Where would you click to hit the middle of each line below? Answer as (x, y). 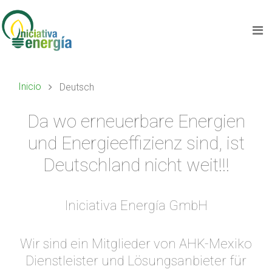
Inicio (30, 87)
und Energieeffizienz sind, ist (136, 143)
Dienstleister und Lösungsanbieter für (136, 261)
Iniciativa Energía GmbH (136, 206)
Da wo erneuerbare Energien (136, 121)
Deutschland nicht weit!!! (136, 165)
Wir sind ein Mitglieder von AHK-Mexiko (136, 244)
